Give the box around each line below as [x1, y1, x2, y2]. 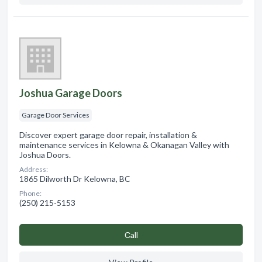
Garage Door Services [22, 110, 89, 119]
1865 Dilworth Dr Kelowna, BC [19, 173, 130, 184]
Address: [19, 164, 48, 174]
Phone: [19, 188, 42, 198]
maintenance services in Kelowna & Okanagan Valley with [19, 139, 229, 150]
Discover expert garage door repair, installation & [19, 129, 197, 140]
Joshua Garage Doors [19, 86, 122, 99]
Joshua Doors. [19, 149, 71, 160]
